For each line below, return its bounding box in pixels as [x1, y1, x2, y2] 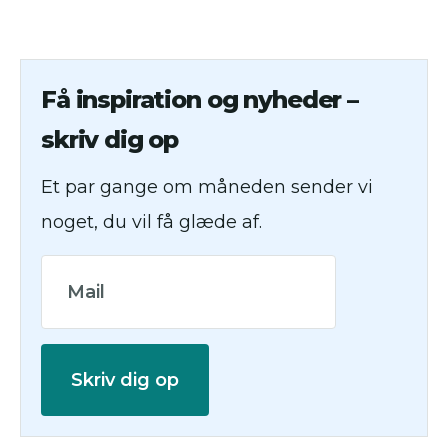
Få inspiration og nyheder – [41, 85, 358, 114]
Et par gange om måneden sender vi [41, 176, 373, 198]
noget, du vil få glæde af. [41, 211, 262, 233]
